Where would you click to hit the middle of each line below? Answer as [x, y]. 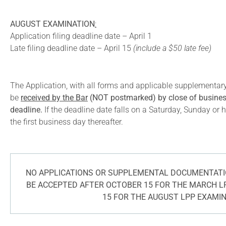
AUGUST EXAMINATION [52, 24]
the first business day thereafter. [67, 122]
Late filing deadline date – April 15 [72, 48]
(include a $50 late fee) [172, 48]
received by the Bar [54, 98]
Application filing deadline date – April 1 [81, 36]
